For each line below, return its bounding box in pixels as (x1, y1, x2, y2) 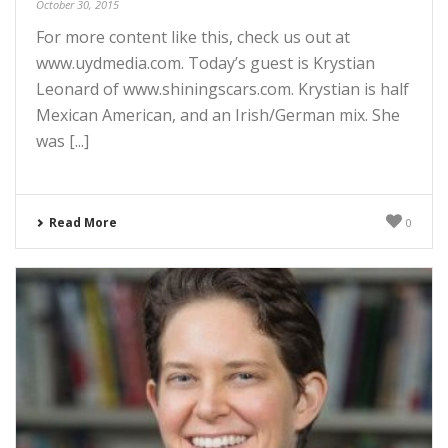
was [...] (36, 129, 89, 152)
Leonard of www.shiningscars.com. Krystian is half (36, 77, 409, 100)
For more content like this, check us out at (36, 25, 350, 48)
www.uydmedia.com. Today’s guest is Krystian (36, 51, 375, 74)
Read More (49, 213, 117, 231)
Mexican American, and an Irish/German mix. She (36, 103, 400, 126)
